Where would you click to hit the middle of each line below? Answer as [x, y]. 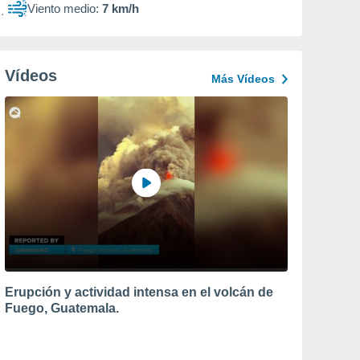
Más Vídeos [243, 79]
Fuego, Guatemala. [62, 308]
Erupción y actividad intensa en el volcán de [139, 292]
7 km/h [121, 8]
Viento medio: [63, 8]
